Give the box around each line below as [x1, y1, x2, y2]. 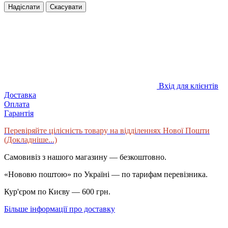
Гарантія [4, 108, 34, 118]
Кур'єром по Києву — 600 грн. [4, 187, 110, 196]
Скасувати [50, 3, 82, 11]
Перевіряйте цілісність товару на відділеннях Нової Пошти [4, 126, 210, 135]
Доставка [4, 90, 36, 99]
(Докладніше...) [4, 135, 57, 144]
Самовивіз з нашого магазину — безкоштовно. [4, 152, 166, 161]
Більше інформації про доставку [4, 204, 115, 213]
